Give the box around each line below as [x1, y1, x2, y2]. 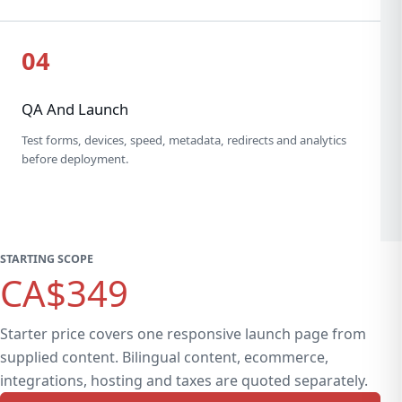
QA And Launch [22, 99, 128, 120]
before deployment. [22, 150, 129, 167]
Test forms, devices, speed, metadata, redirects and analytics [22, 131, 346, 148]
